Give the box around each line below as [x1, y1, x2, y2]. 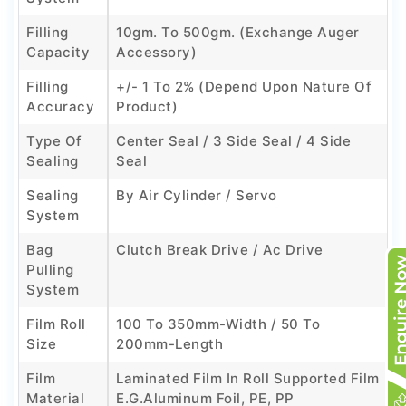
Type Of [26, 132, 82, 150]
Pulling [26, 261, 74, 279]
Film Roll [26, 315, 86, 333]
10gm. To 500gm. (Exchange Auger [116, 24, 360, 42]
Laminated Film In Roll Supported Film [116, 370, 380, 388]
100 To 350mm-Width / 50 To [116, 315, 320, 333]
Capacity [26, 43, 90, 62]
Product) [116, 98, 178, 116]
